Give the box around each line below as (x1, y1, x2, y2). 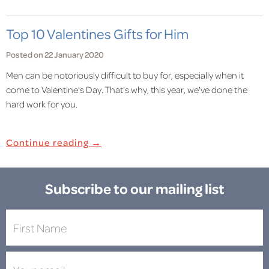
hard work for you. (6, 98, 77, 110)
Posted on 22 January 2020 (6, 49, 104, 59)
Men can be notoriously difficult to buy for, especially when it (6, 69, 244, 81)
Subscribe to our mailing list (44, 179, 225, 198)
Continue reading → (6, 136, 101, 148)
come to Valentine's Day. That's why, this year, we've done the (6, 83, 247, 95)
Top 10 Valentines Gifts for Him (6, 25, 189, 42)
